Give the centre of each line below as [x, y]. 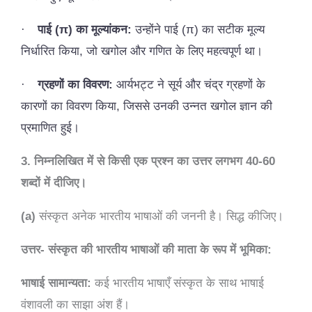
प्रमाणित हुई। [50, 127]
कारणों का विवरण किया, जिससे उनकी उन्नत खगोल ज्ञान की [147, 106]
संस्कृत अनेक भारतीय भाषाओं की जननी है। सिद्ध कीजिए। [159, 216]
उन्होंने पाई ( [159, 29]
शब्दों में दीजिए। [54, 182]
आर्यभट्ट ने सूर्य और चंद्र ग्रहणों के [189, 84]
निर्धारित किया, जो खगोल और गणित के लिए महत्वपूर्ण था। [142, 51]
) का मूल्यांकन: [100, 29]
